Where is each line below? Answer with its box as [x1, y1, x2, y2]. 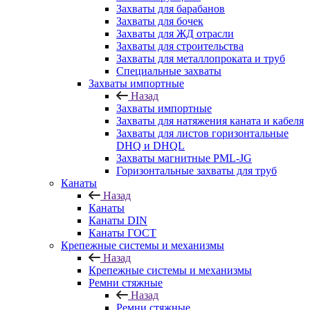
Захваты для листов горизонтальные [116, 127, 289, 139]
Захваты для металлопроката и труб [116, 53, 285, 64]
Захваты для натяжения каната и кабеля [116, 115, 304, 127]
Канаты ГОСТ [89, 227, 156, 239]
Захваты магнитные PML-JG [116, 152, 252, 164]
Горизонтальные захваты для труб [116, 165, 277, 176]
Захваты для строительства [116, 40, 244, 52]
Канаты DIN [89, 215, 147, 226]
